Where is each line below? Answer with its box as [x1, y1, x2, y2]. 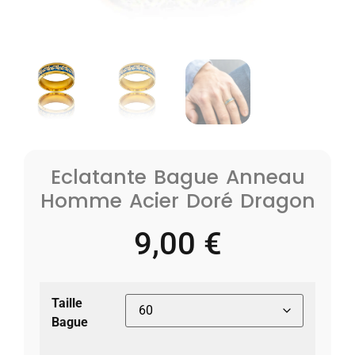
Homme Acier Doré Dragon [40, 186, 315, 215]
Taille [52, 295, 82, 311]
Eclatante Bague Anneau [50, 162, 305, 191]
